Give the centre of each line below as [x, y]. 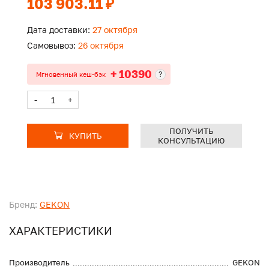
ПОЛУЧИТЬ [191, 131]
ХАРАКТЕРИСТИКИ [61, 231]
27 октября [114, 30]
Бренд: [23, 205]
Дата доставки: [59, 30]
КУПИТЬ [85, 136]
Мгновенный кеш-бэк [71, 74]
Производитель [39, 263]
